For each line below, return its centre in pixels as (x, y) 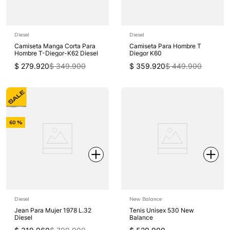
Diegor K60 (146, 53)
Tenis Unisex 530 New (162, 210)
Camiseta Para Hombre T (165, 46)
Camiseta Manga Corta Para (55, 46)
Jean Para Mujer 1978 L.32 (53, 210)
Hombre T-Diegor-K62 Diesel (56, 53)
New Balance (146, 199)
